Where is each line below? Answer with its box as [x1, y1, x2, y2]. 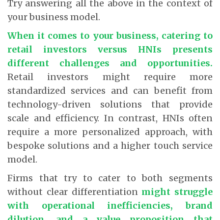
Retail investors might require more [7, 71, 213, 82]
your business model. [7, 11, 100, 23]
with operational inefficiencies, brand [7, 199, 213, 211]
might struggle [141, 186, 213, 197]
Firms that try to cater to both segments [7, 172, 213, 184]
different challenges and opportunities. [7, 57, 213, 69]
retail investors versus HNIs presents [7, 43, 213, 55]
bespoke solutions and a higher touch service [7, 139, 213, 151]
